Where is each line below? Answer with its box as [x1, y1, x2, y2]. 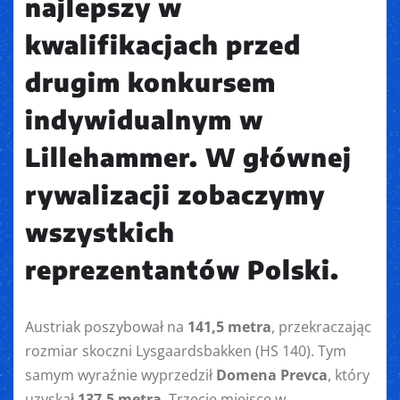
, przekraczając [271, 317, 371, 337]
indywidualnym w [25, 104, 263, 136]
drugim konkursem [25, 66, 276, 98]
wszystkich [25, 216, 175, 248]
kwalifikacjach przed [25, 29, 301, 61]
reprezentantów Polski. [25, 254, 339, 286]
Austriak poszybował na [25, 317, 187, 337]
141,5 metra [187, 317, 271, 337]
